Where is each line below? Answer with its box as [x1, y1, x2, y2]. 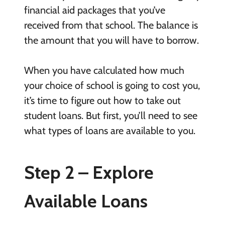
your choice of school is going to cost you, [24, 79, 200, 92]
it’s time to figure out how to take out [24, 94, 181, 107]
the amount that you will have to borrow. [24, 34, 199, 47]
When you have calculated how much [24, 64, 184, 77]
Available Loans [24, 190, 148, 212]
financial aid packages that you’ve [24, 4, 165, 17]
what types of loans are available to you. [24, 125, 195, 137]
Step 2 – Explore [24, 161, 154, 184]
